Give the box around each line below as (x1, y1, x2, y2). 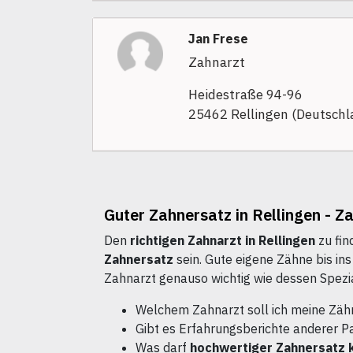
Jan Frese (188, 31, 248, 47)
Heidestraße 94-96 (188, 86, 303, 104)
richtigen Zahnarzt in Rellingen (130, 232, 315, 249)
